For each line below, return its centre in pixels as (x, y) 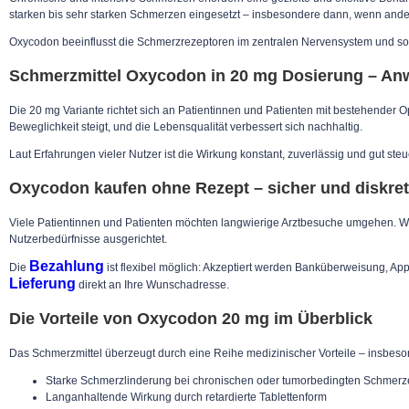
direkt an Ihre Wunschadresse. (152, 284)
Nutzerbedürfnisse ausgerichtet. (88, 239)
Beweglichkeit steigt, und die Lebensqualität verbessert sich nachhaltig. (186, 127)
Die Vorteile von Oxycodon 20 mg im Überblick (191, 318)
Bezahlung (67, 266)
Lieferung (42, 283)
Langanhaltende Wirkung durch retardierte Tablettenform (186, 397)
